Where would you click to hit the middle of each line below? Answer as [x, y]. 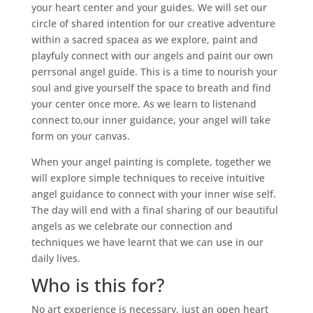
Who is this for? [98, 285]
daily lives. [56, 259]
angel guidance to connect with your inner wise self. [153, 194]
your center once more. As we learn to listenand [144, 104]
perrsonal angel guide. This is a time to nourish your [154, 72]
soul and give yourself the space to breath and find [151, 88]
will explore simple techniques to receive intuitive [148, 178]
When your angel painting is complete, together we [151, 162]
